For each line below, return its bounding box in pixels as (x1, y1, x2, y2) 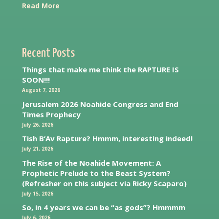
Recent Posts (22, 47, 75, 60)
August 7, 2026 (22, 87, 60, 94)
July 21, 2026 (22, 145, 53, 153)
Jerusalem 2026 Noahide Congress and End (22, 99, 178, 109)
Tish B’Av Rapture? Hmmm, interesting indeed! (22, 133, 193, 144)
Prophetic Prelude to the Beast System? (22, 168, 171, 178)
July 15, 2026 (22, 190, 53, 197)
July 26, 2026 (22, 121, 53, 128)
